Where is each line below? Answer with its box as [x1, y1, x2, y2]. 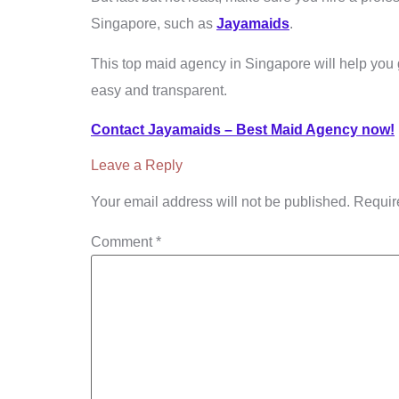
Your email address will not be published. [91, 193, 350, 209]
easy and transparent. [91, 82, 227, 98]
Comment [91, 233, 156, 249]
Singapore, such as [91, 16, 216, 32]
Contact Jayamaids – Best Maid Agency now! [91, 122, 395, 138]
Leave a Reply [91, 157, 183, 173]
